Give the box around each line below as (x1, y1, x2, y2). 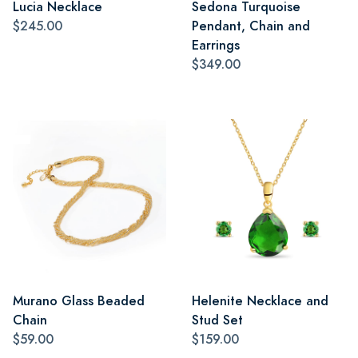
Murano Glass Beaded (13, 291, 145, 310)
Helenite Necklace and (192, 291, 328, 310)
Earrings (192, 35, 240, 54)
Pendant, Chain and (192, 16, 310, 35)
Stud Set (192, 310, 243, 329)
